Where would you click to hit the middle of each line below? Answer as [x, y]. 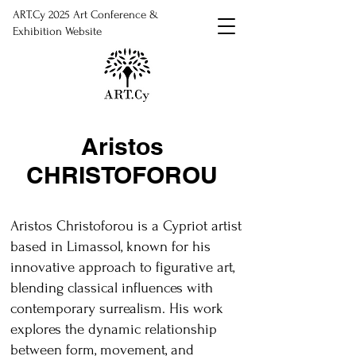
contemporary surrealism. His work [117, 309]
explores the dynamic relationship [114, 329]
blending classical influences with [112, 288]
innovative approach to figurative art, [122, 267]
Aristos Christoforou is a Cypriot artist [126, 226]
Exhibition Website [57, 31]
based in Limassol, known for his [110, 247]
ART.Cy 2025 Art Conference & [86, 15]
